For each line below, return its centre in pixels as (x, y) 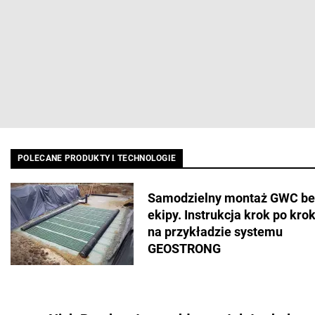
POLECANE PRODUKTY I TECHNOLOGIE (97, 158)
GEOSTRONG (184, 249)
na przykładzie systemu (215, 232)
